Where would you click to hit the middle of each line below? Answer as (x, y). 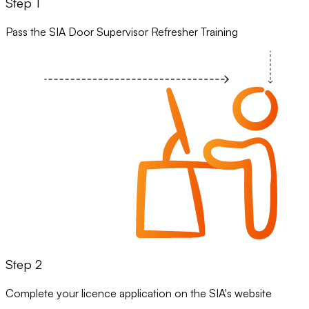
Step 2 (24, 264)
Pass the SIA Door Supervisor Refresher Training (122, 31)
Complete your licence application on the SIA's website (139, 293)
